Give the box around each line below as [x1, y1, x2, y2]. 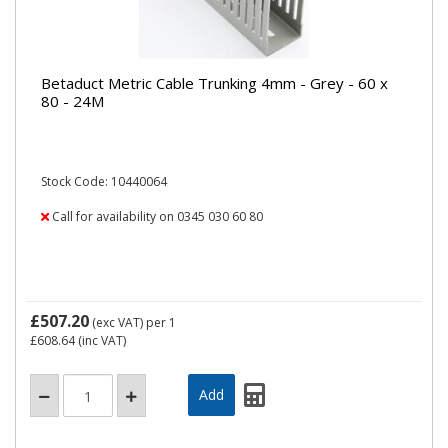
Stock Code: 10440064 [41, 173, 167, 190]
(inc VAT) [75, 332, 126, 349]
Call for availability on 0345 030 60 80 [49, 208, 263, 225]
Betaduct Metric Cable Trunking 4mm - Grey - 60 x [41, 72, 388, 93]
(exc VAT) [89, 314, 146, 331]
